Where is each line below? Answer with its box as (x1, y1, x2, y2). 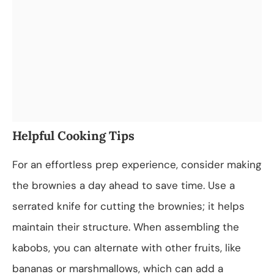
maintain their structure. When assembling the (12, 220, 239, 234)
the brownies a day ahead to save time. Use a (12, 178, 235, 192)
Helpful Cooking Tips (12, 127, 135, 143)
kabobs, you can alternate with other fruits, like (12, 240, 241, 254)
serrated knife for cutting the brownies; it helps (12, 199, 245, 213)
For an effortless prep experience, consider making (12, 157, 261, 171)
